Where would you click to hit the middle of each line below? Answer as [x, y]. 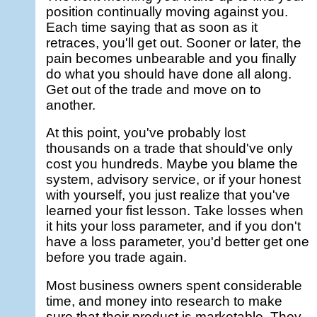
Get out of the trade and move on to [154, 89]
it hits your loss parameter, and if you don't [174, 226]
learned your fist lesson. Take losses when [175, 211]
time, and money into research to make [165, 301]
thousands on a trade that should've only [170, 149]
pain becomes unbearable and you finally [172, 58]
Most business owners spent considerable [174, 286]
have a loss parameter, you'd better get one [178, 242]
